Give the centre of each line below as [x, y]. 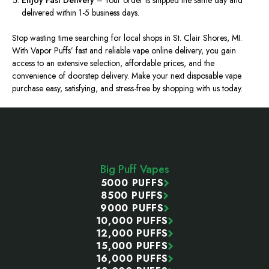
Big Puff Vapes [134, 170]
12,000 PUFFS [132, 234]
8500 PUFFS [132, 196]
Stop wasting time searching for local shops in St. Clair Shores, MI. [127, 38]
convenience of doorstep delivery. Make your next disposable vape [127, 76]
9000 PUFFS [132, 208]
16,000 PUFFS [132, 259]
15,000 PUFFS [132, 246]
